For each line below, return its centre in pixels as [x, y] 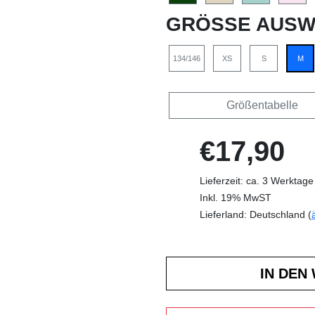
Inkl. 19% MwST [236, 198]
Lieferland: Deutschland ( [256, 215]
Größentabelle [262, 105]
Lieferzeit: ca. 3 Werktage [257, 181]
